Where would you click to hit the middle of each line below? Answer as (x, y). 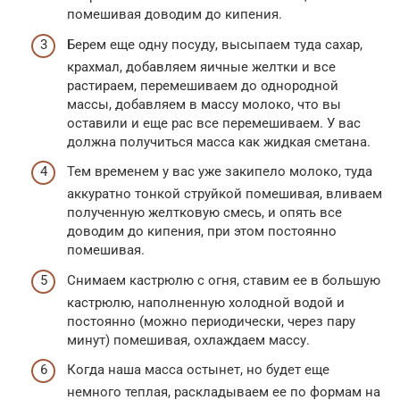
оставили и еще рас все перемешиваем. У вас (214, 123)
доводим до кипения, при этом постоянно (202, 231)
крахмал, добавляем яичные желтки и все (201, 67)
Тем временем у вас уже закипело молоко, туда (220, 171)
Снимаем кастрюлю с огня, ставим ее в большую (224, 280)
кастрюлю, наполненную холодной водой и (206, 302)
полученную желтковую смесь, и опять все (204, 212)
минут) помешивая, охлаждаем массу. (188, 340)
